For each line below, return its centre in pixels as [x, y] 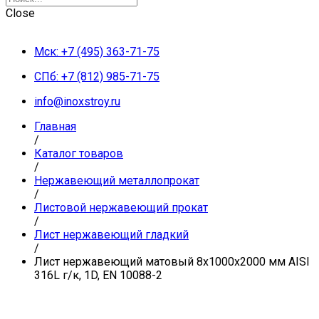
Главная [55, 126]
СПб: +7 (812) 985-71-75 [97, 77]
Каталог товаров [79, 153]
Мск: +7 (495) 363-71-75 [97, 52]
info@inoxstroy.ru [77, 101]
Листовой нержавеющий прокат [121, 208]
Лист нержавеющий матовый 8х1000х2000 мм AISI [172, 262]
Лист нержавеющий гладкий [111, 235]
